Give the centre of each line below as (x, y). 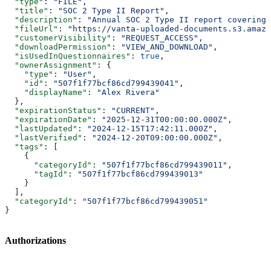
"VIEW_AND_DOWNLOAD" (167, 47)
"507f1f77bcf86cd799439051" (145, 201)
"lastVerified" (44, 137)
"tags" (24, 146)
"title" (27, 10)
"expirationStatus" (53, 110)
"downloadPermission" (58, 47)
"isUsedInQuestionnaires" (68, 56)
